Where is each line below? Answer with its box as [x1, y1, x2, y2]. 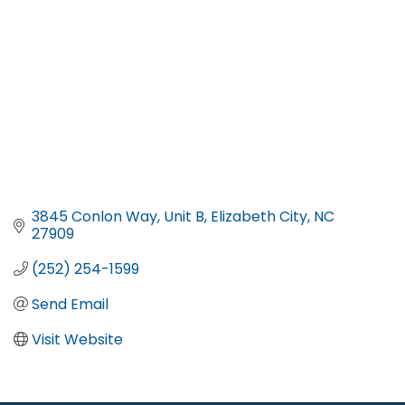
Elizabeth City [211, 205, 307, 227]
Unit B [164, 205, 204, 227]
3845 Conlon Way [32, 205, 157, 227]
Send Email [32, 293, 108, 315]
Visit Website [32, 328, 123, 350]
